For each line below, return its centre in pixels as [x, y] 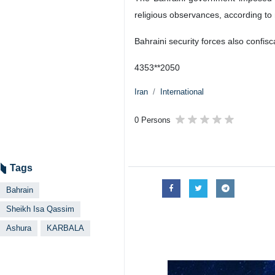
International [182, 92]
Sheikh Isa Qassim [40, 209]
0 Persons [153, 120]
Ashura [19, 228]
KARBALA [65, 228]
